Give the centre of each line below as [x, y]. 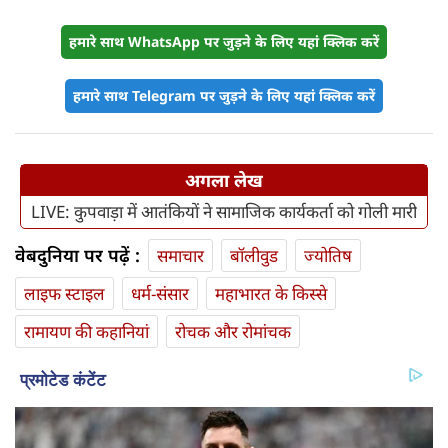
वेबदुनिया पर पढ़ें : [77, 254]
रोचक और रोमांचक [233, 331]
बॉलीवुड [254, 255]
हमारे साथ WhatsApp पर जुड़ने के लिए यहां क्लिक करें [224, 41]
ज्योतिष [328, 255]
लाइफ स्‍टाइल [64, 293]
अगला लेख [224, 179]
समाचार [180, 255]
